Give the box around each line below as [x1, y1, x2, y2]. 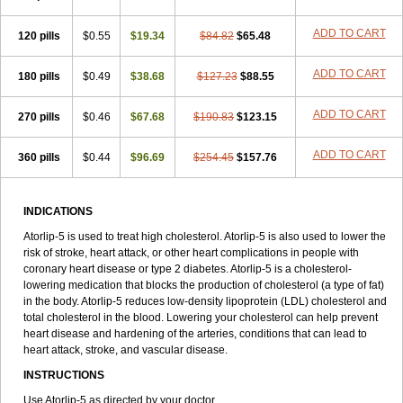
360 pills [18, 151, 60, 164]
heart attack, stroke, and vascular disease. [23, 344, 228, 356]
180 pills [18, 70, 60, 83]
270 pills [18, 111, 60, 123]
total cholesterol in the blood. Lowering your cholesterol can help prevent [23, 311, 378, 324]
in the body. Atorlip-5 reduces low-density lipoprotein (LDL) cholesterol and [23, 295, 387, 308]
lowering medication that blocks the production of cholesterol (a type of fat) [23, 279, 384, 291]
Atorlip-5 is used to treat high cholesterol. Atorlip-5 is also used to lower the [23, 230, 386, 243]
